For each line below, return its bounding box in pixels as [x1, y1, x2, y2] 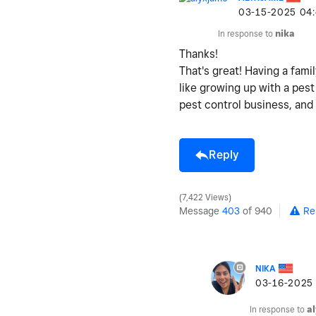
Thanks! [179, 47, 218, 61]
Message [179, 205, 222, 217]
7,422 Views [180, 192, 231, 202]
